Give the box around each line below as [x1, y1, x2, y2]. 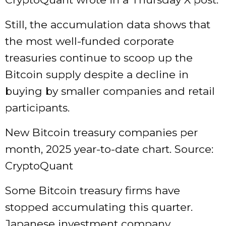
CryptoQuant [5, 159, 73, 173]
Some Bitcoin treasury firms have [5, 184, 180, 197]
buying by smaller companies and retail [5, 85, 215, 98]
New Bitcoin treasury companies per [5, 126, 198, 139]
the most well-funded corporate [5, 35, 174, 48]
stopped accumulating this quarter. [5, 201, 193, 214]
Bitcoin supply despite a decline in [5, 68, 189, 81]
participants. [5, 101, 70, 115]
